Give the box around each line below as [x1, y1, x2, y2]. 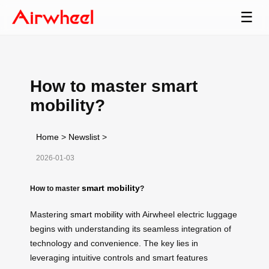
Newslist [68, 131, 100, 142]
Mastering [30, 209, 70, 219]
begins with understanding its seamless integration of [30, 223, 231, 234]
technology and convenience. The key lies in [30, 238, 198, 248]
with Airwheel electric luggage [123, 209, 237, 219]
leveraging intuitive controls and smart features [30, 252, 208, 262]
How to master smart [30, 76, 198, 95]
